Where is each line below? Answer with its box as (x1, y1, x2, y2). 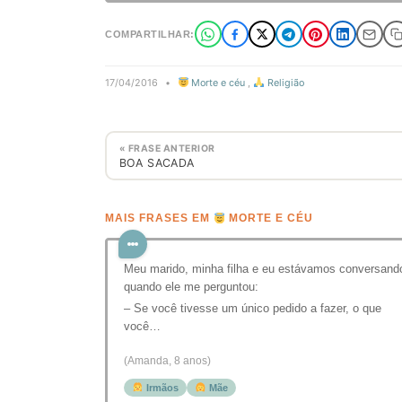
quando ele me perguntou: (124, 280, 258, 294)
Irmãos (143, 382, 179, 394)
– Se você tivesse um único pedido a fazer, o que (124, 301, 381, 316)
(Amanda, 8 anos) (124, 354, 211, 368)
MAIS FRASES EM (105, 213, 214, 224)
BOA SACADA (118, 155, 195, 170)
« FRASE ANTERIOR (118, 142, 215, 154)
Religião (264, 76, 304, 89)
